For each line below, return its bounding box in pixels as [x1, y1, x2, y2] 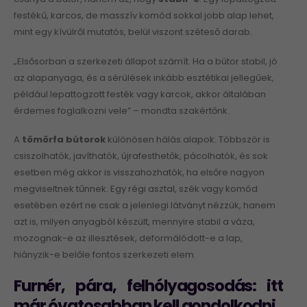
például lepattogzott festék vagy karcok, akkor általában [14, 87, 266, 101]
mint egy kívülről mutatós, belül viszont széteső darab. [14, 25, 252, 39]
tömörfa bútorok [22, 133, 106, 147]
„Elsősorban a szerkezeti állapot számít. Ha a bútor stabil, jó [14, 54, 278, 68]
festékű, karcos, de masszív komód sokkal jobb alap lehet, [14, 9, 274, 23]
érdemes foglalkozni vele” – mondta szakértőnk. [14, 103, 230, 117]
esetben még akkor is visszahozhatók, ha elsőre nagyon [14, 166, 265, 180]
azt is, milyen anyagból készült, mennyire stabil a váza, [14, 215, 255, 229]
